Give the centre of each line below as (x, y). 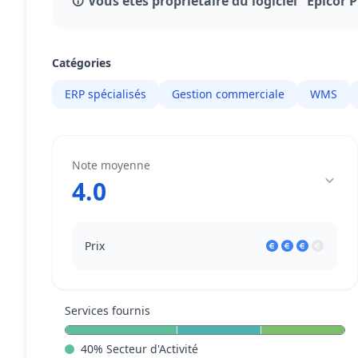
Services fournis (107, 310)
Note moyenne (111, 165)
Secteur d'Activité (152, 349)
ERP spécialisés (105, 94)
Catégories (82, 63)
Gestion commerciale (228, 94)
